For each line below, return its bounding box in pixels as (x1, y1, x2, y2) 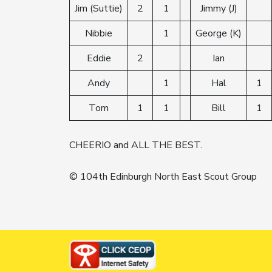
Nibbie (85, 26, 112, 40)
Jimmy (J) (200, 1, 237, 15)
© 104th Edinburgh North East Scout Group (69, 169, 259, 183)
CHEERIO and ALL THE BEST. (69, 138, 202, 152)
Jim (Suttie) (75, 1, 123, 15)
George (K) (195, 26, 242, 40)
